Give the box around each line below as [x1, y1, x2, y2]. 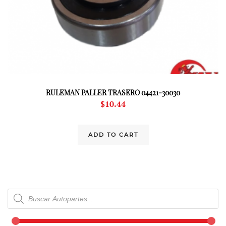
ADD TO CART [88, 131, 138, 138]
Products [7, 187, 39, 198]
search [7, 195, 30, 206]
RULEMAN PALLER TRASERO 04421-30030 [46, 87, 180, 97]
